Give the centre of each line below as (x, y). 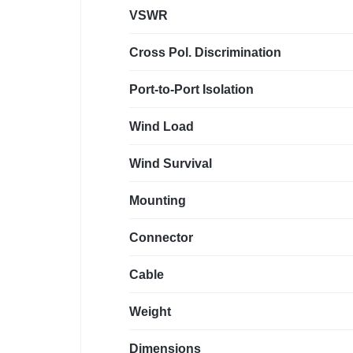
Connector (161, 238)
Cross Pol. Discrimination (205, 53)
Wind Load (162, 127)
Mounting (158, 201)
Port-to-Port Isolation (191, 90)
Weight (150, 312)
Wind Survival (171, 164)
